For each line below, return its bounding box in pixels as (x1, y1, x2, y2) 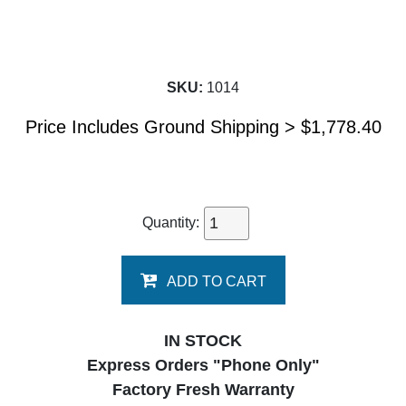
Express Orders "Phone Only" (86, 356, 320, 374)
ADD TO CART (166, 274, 266, 289)
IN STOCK (164, 332, 242, 350)
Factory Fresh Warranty (111, 381, 295, 399)
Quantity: (142, 214, 203, 230)
